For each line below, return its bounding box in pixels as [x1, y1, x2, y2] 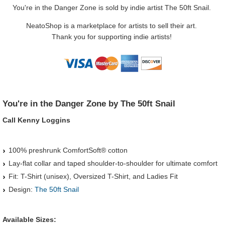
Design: [9, 185, 35, 193]
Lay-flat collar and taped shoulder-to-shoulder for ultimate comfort [9, 159, 217, 167]
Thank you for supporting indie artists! [51, 32, 172, 41]
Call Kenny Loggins [3, 116, 70, 124]
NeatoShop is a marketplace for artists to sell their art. [26, 21, 197, 30]
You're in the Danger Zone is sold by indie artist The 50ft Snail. [12, 3, 211, 12]
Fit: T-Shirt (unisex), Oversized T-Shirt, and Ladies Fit [9, 172, 178, 180]
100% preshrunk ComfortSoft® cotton [9, 146, 128, 154]
